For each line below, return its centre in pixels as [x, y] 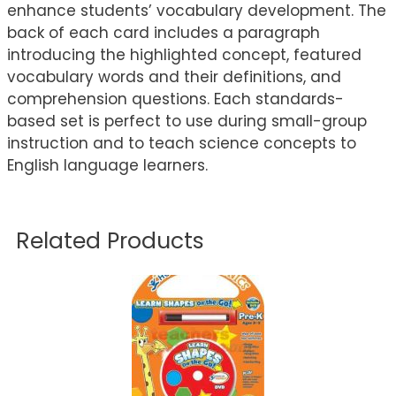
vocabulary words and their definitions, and [174, 77]
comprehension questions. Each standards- [175, 99]
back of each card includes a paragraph [164, 33]
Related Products [110, 241]
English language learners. [107, 166]
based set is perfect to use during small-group [187, 122]
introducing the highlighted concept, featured [184, 55]
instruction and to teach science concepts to [182, 144]
